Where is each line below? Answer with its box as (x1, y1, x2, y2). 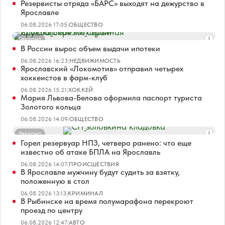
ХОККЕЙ (68, 86, 93, 93)
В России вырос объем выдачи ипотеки (21, 43, 160, 53)
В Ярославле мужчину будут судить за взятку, (21, 167, 180, 177)
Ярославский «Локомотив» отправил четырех (21, 63, 183, 73)
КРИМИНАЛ (68, 189, 103, 197)
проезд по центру (21, 205, 82, 215)
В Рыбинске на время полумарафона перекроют (21, 196, 193, 206)
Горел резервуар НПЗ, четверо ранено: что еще (21, 138, 191, 148)
